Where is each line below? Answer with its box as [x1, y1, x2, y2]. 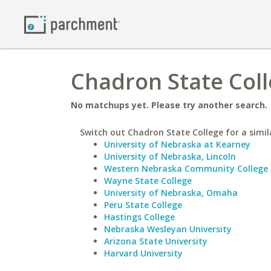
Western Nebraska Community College [104, 163, 268, 174]
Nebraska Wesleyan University [104, 223, 232, 235]
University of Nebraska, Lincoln [104, 151, 236, 162]
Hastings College [104, 211, 175, 223]
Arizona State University [104, 235, 207, 247]
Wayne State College [104, 175, 192, 186]
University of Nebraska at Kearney [104, 139, 250, 150]
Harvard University [104, 247, 183, 259]
